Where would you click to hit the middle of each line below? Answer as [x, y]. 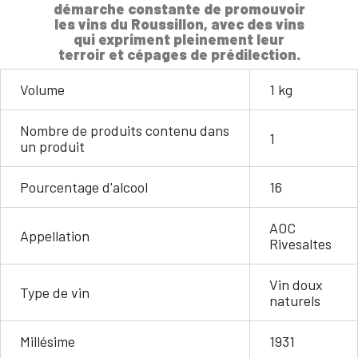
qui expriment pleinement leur [179, 39]
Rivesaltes [300, 243]
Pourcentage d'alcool [84, 187]
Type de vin [55, 292]
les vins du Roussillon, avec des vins [179, 24]
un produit [52, 146]
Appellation [55, 235]
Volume [42, 89]
